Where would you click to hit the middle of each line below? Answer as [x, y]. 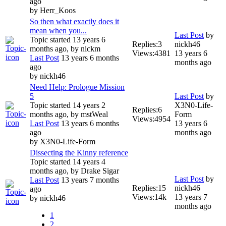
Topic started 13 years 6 [68, 40]
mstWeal [94, 115]
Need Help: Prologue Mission [77, 87]
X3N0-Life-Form [68, 142]
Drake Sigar [100, 171]
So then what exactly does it [74, 22]
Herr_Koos [58, 11]
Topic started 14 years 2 [68, 105]
